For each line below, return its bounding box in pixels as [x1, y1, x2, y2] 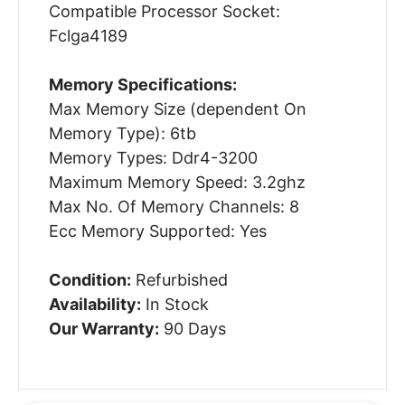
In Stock [140, 295, 209, 315]
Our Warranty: [48, 319, 159, 339]
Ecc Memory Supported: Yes [48, 221, 267, 241]
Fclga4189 [48, 26, 127, 46]
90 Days [158, 319, 226, 339]
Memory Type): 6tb [48, 124, 196, 144]
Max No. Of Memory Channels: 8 [48, 197, 299, 217]
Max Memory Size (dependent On [48, 99, 306, 119]
